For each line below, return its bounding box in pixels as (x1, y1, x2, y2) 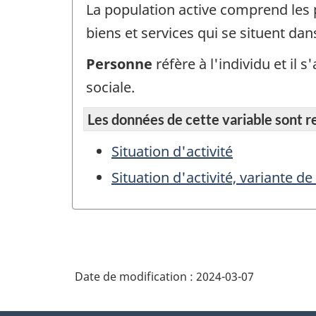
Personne (86, 54, 156, 74)
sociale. (86, 78, 135, 97)
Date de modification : (75, 269, 196, 285)
